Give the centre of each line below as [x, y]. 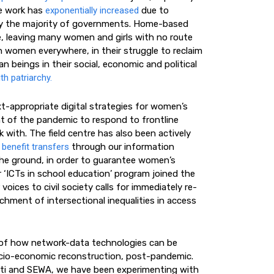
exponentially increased [92, 10]
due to [154, 10]
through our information [122, 147]
